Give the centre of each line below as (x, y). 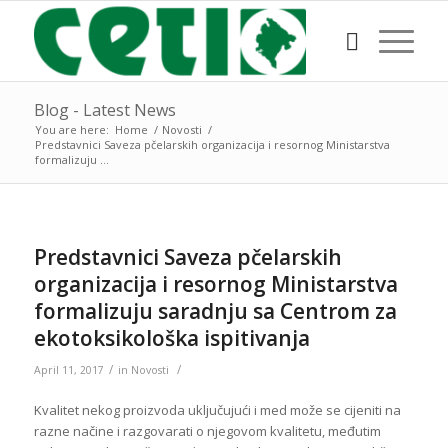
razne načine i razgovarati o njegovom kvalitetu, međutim (207, 431)
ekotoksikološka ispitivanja (171, 338)
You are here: (71, 129)
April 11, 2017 (68, 370)
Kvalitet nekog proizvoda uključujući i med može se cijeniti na (217, 410)
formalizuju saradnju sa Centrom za (215, 311)
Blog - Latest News (104, 110)
